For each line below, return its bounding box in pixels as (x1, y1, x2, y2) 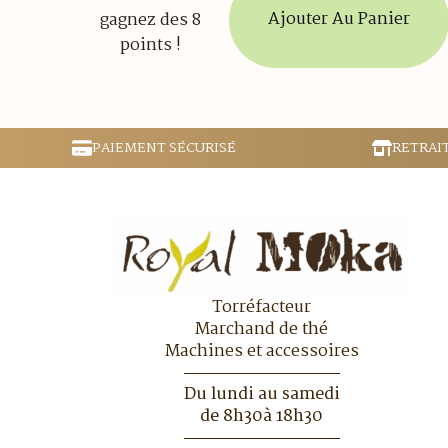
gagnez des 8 (100, 6, 202, 34)
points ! (120, 31, 182, 59)
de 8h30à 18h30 (200, 402, 324, 430)
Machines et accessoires (164, 337, 359, 365)
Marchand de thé (195, 315, 329, 343)
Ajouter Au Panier (268, 6, 411, 34)
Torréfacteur (212, 293, 312, 321)
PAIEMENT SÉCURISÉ (92, 136, 236, 159)
